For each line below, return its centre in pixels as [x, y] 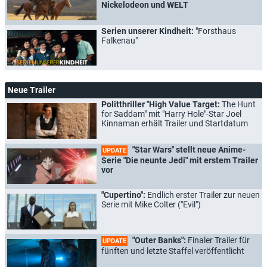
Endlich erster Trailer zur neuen [204, 195]
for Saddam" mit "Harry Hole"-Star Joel [171, 114]
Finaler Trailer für [219, 240]
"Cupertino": [124, 195]
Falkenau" [119, 40]
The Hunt [239, 104]
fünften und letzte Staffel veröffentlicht [173, 251]
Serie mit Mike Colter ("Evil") [151, 204]
